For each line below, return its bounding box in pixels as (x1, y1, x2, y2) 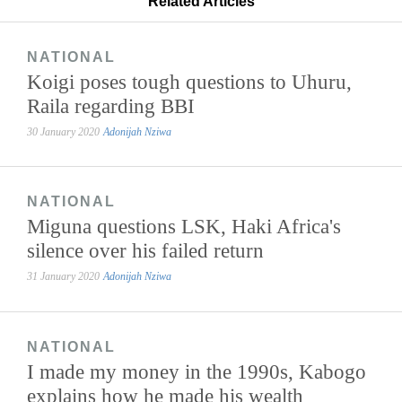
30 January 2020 (27, 126, 100, 139)
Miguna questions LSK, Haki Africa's (27, 214, 342, 239)
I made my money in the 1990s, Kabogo (27, 359, 367, 383)
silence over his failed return (27, 239, 265, 263)
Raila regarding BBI (27, 94, 196, 118)
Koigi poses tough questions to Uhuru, (27, 70, 353, 94)
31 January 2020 (27, 270, 100, 284)
